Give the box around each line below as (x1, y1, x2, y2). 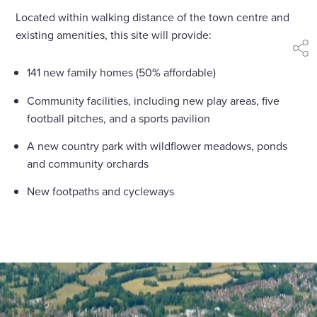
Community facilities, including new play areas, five (27, 92, 280, 108)
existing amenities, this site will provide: (16, 27, 212, 43)
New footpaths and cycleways (27, 183, 175, 200)
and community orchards (27, 155, 149, 171)
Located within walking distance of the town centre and (16, 9, 290, 25)
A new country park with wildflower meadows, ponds (27, 137, 288, 154)
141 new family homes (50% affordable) (27, 64, 217, 81)
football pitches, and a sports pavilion (27, 110, 211, 126)
